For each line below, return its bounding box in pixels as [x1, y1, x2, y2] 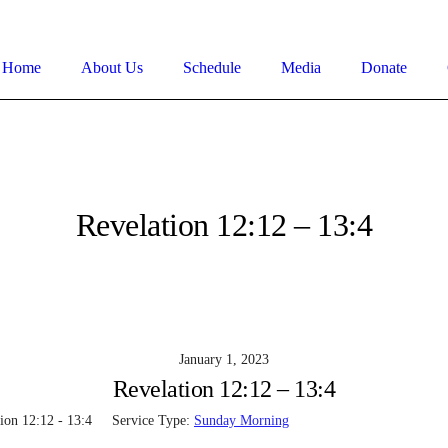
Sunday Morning [194, 413, 289, 428]
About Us [80, 58, 143, 76]
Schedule [182, 58, 241, 76]
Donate [360, 58, 407, 76]
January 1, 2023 [179, 352, 269, 367]
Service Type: [112, 413, 190, 428]
